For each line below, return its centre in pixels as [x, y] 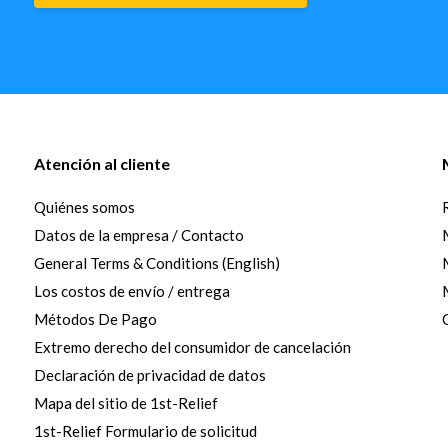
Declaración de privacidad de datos [149, 374]
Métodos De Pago [95, 318]
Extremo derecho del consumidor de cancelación [192, 346]
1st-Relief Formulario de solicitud [145, 430]
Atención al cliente [101, 163]
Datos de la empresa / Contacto [138, 234]
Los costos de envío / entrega [131, 290]
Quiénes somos [84, 206]
